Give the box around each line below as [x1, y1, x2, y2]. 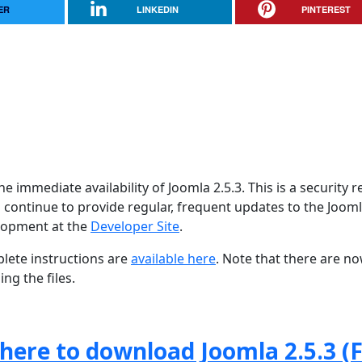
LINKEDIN [137, 3, 179, 15]
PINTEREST [301, 3, 351, 15]
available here [131, 250, 216, 267]
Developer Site [90, 217, 179, 235]
